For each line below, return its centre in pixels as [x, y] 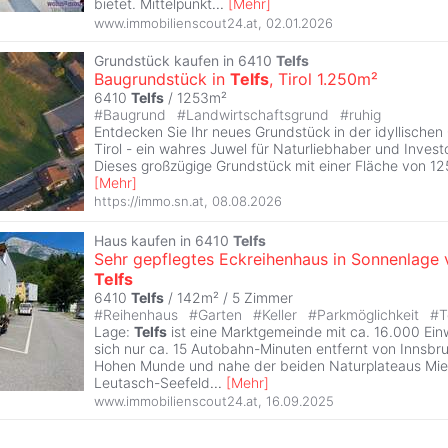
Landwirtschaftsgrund [259, 114]
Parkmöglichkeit [370, 314]
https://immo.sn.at [149, 201]
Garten [222, 314]
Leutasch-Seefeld [152, 382]
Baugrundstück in [162, 78]
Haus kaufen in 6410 [163, 240]
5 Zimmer [262, 297]
